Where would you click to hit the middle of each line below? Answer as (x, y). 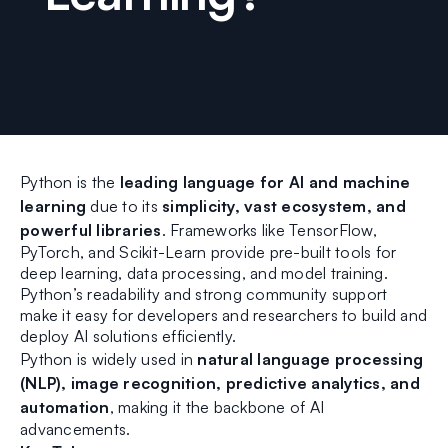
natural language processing (310, 359)
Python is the (68, 182)
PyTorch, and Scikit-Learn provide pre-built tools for (208, 252)
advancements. (75, 429)
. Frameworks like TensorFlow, (269, 230)
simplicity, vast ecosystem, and (284, 206)
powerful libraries (91, 230)
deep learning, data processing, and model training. (204, 273)
